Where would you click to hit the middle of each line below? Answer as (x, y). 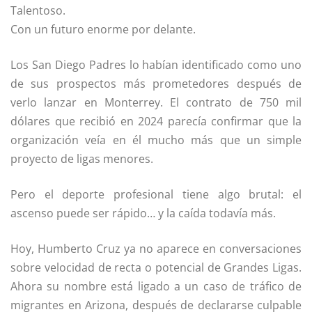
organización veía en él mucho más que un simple (156, 140)
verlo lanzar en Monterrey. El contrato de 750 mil (156, 103)
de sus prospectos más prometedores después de (156, 84)
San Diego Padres (79, 65)
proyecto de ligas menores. (82, 159)
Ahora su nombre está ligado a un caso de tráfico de (156, 287)
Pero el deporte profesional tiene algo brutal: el (156, 195)
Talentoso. (38, 11)
